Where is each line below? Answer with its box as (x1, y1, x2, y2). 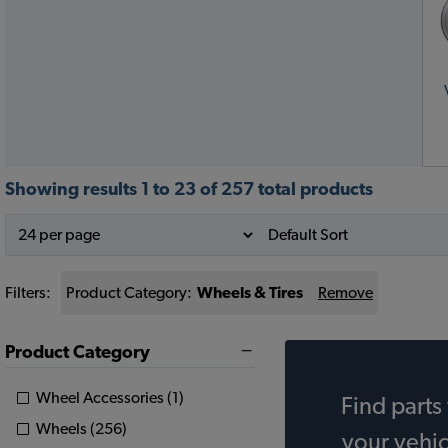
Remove (318, 285, 373, 301)
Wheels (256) (36, 421, 127, 438)
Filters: (5, 285, 51, 301)
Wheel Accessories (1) (36, 389, 184, 406)
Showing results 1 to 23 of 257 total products (5, 181, 373, 199)
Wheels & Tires (197, 285, 303, 301)
